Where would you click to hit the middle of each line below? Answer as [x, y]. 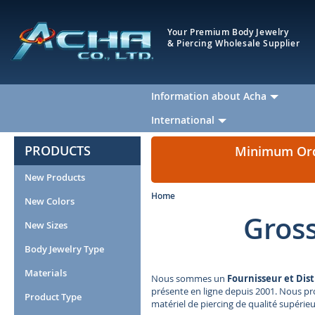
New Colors [50, 201]
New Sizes [46, 225]
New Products [55, 177]
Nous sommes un [188, 278]
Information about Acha [209, 96]
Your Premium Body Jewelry [228, 32]
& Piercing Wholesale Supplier [234, 43]
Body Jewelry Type [64, 249]
